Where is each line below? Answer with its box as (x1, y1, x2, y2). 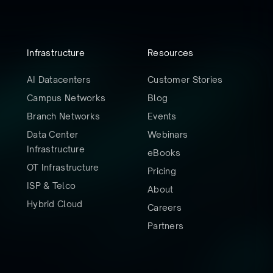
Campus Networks (27, 92, 106, 103)
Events (147, 110, 177, 121)
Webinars (147, 129, 188, 140)
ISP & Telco (27, 180, 76, 191)
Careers (147, 202, 182, 213)
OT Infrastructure (27, 161, 99, 172)
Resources (147, 47, 194, 58)
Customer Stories (147, 74, 223, 85)
